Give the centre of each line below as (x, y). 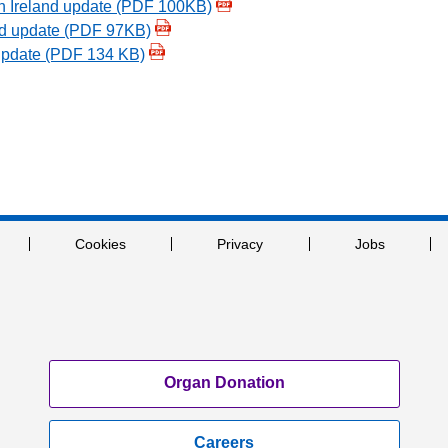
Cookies (101, 243)
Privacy (240, 243)
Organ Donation (224, 382)
